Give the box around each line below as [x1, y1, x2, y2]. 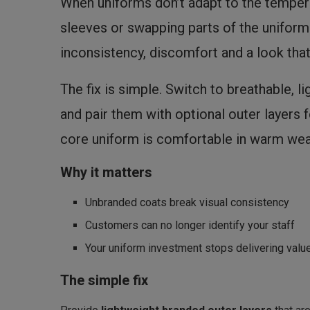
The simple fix [60, 272, 148, 289]
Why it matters [60, 164, 152, 181]
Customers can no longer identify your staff [85, 219, 295, 232]
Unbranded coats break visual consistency [85, 196, 289, 210]
